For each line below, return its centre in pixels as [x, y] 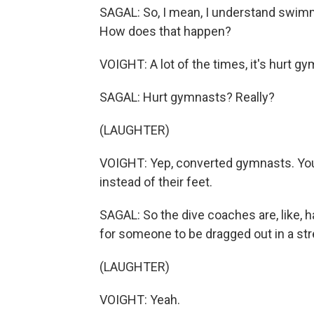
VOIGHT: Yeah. [140, 300]
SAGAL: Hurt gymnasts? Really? [187, 97]
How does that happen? [165, 31]
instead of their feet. [156, 182]
